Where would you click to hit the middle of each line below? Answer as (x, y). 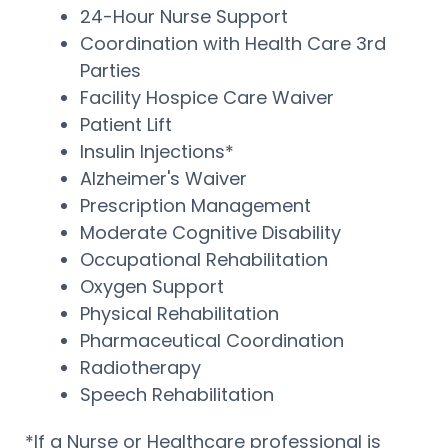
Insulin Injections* (157, 151)
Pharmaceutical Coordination (212, 340)
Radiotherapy (140, 367)
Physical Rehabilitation (179, 313)
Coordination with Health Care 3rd (233, 43)
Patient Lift (126, 124)
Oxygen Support (152, 286)
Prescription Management (195, 205)
